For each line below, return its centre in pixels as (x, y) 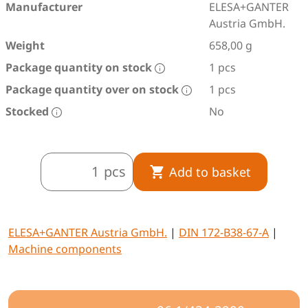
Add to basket (210, 172)
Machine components (65, 249)
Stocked (29, 111)
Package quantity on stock (80, 67)
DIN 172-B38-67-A (224, 232)
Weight (25, 45)
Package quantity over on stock (93, 89)
